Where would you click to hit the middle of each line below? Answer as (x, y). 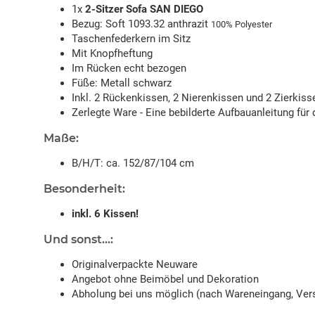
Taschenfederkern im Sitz (131, 39)
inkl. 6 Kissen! (105, 214)
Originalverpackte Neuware (135, 265)
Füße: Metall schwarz (122, 83)
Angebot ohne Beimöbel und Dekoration (165, 279)
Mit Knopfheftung (112, 54)
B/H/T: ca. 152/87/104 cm (133, 163)
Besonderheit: (84, 189)
